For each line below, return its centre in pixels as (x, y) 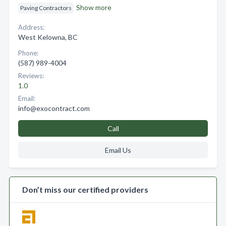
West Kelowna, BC (48, 37)
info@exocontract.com (54, 108)
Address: (31, 27)
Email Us (118, 150)
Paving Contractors (46, 8)
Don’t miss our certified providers (85, 189)
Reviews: (31, 76)
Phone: (28, 53)
